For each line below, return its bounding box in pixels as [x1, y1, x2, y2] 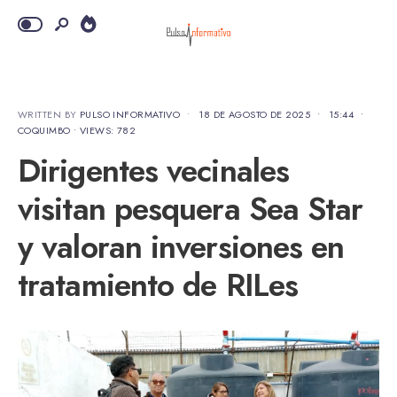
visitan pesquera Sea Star [18, 186, 363, 231]
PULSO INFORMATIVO [79, 107, 181, 121]
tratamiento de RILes [18, 262, 299, 307]
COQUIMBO [18, 123, 71, 137]
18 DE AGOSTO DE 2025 [198, 107, 311, 121]
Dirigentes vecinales [18, 148, 290, 193]
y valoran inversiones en [18, 224, 345, 269]
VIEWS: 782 [79, 123, 136, 137]
